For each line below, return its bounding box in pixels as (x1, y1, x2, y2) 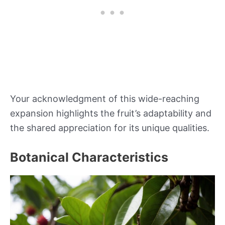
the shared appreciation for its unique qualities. (10, 122, 209, 133)
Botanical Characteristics (10, 150, 168, 165)
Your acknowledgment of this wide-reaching (10, 93, 199, 104)
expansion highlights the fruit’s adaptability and (10, 107, 211, 119)
